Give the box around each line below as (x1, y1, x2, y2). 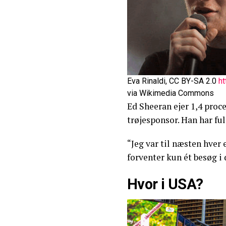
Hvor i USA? (127, 176, 203, 193)
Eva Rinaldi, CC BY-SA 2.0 (127, 76, 218, 86)
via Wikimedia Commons (127, 88, 214, 98)
